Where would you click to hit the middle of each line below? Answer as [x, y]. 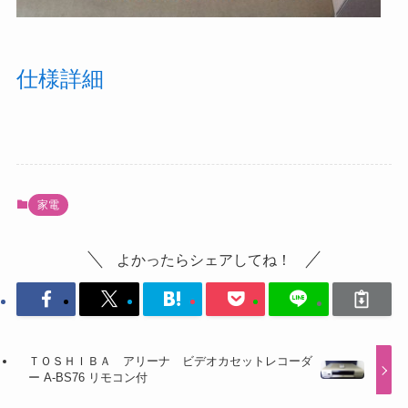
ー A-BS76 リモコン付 [88, 378]
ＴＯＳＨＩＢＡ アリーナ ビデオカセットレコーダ [171, 362]
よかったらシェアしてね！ [204, 260]
